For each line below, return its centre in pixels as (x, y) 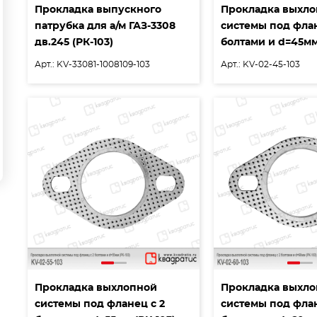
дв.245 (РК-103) (74, 42)
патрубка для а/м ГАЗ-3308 (105, 26)
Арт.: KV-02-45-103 (261, 64)
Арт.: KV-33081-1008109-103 (92, 64)
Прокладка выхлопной (96, 288)
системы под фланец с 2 (100, 304)
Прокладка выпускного (98, 10)
